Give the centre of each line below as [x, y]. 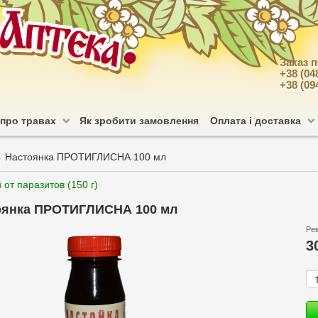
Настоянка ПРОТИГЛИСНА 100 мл [86, 157]
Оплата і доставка [256, 121]
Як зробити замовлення [139, 121]
